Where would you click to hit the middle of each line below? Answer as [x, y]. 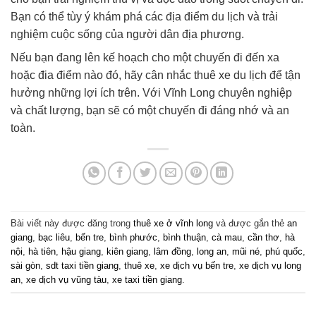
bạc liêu [54, 237]
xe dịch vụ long [270, 265]
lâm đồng [172, 251]
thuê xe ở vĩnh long [173, 223]
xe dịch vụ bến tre [197, 265]
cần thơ [263, 237]
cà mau [227, 237]
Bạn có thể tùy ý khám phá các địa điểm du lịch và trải [144, 17]
